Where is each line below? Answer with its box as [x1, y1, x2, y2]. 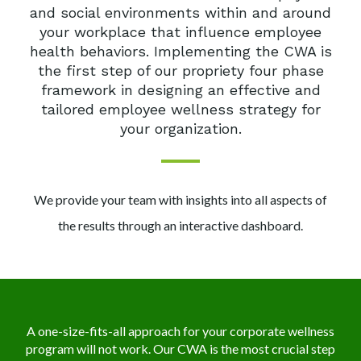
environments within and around [100, 4, 331, 21]
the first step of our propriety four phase [37, 62, 324, 79]
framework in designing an [40, 81, 225, 98]
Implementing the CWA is [148, 43, 332, 60]
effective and [224, 81, 321, 98]
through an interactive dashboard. [115, 218, 303, 233]
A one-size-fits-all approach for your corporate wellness [27, 323, 334, 338]
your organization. [119, 120, 242, 137]
